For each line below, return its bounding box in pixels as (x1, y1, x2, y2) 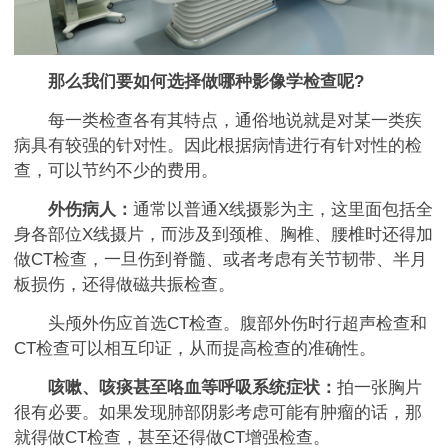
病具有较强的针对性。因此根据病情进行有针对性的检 (14, 136, 422, 156)
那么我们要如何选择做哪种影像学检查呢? (48, 72, 364, 92)
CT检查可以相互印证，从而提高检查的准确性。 (14, 339, 376, 359)
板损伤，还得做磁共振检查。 (14, 275, 235, 295)
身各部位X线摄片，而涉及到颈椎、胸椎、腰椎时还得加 (14, 225, 433, 245)
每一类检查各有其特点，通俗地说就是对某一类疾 (14, 111, 422, 131)
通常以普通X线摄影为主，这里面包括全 (133, 200, 433, 220)
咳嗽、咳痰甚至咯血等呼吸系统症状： (31, 378, 337, 398)
